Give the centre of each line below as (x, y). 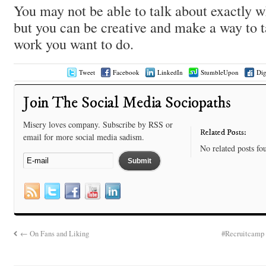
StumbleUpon (220, 72)
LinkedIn (170, 72)
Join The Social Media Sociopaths (127, 103)
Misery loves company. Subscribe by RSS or (98, 125)
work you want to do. (73, 43)
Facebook (126, 72)
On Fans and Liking (59, 234)
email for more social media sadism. (83, 137)
